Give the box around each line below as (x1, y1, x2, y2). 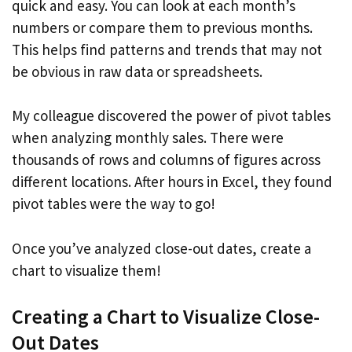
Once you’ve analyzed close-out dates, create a (12, 238, 311, 258)
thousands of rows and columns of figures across (12, 150, 321, 169)
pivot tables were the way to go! (12, 194, 215, 213)
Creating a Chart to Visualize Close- (12, 303, 320, 329)
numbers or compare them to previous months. (12, 17, 313, 37)
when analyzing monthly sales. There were (12, 128, 284, 147)
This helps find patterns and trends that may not (12, 39, 322, 59)
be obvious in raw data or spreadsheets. (12, 61, 262, 81)
